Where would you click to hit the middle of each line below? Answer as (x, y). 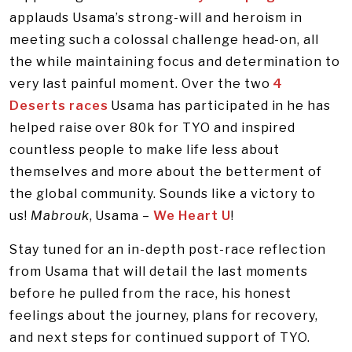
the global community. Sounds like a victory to (163, 194)
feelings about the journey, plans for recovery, (164, 315)
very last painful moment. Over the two (141, 84)
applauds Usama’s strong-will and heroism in (156, 18)
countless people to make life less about (145, 150)
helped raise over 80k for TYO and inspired (153, 128)
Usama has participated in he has (220, 106)
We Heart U (192, 216)
